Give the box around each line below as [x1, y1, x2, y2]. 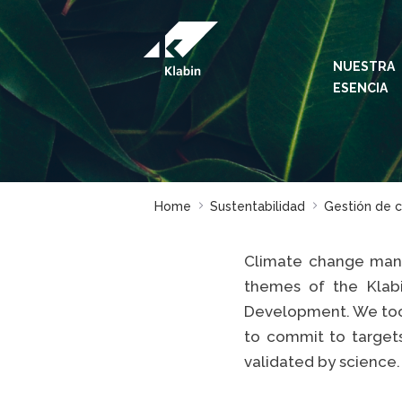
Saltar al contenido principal [6, 7, 197, 27]
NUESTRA [332, 59, 395, 74]
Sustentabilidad [210, 198, 305, 214]
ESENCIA [332, 81, 388, 95]
